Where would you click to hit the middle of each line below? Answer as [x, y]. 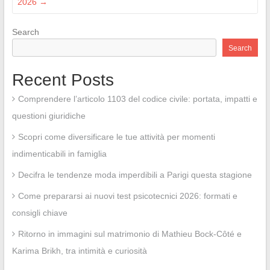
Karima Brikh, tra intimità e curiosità [79, 251]
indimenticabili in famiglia [59, 154]
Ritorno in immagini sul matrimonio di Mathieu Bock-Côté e [130, 234]
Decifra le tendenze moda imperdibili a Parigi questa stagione [135, 175]
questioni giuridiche [49, 116]
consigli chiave [39, 213]
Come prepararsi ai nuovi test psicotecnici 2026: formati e [127, 196]
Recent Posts [63, 80]
